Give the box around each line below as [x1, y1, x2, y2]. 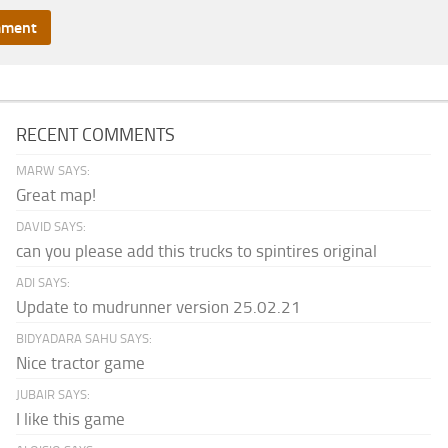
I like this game [16, 409, 126, 430]
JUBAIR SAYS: [16, 387, 91, 403]
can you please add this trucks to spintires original [16, 241, 378, 262]
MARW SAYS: [16, 163, 91, 179]
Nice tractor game [16, 353, 146, 374]
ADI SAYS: [16, 275, 71, 291]
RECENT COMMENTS [16, 124, 176, 147]
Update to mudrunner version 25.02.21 [16, 297, 302, 318]
